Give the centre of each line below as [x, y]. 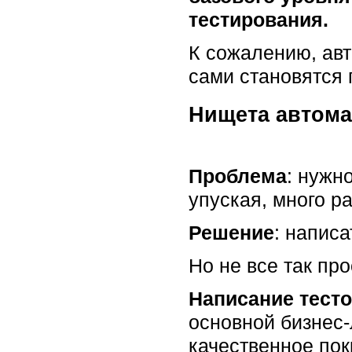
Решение [231, 232]
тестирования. [258, 20]
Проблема [238, 176]
